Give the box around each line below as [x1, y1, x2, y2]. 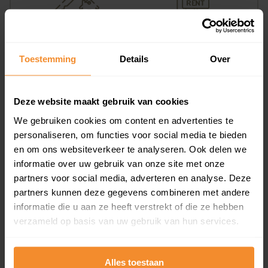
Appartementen [90, 105, 178, 118]
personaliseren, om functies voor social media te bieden [14, 129, 247, 139]
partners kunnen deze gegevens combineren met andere [14, 187, 250, 197]
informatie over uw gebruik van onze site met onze [14, 158, 225, 168]
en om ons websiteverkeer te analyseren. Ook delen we [14, 144, 246, 154]
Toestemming [19, 53, 77, 64]
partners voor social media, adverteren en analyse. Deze [14, 172, 251, 182]
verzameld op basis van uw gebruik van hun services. [14, 215, 239, 226]
